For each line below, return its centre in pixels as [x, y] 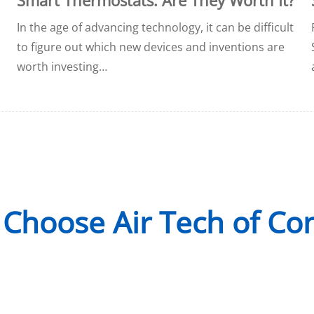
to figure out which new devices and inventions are [150, 47]
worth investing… [62, 66]
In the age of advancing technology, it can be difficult [155, 27]
